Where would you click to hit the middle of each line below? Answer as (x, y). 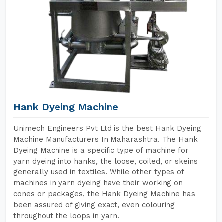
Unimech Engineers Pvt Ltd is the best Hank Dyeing (107, 128)
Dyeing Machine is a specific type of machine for (101, 150)
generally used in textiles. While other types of (99, 172)
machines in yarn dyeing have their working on (98, 183)
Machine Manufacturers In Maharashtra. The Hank (106, 139)
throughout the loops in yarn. (66, 216)
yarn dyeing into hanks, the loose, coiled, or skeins (106, 161)
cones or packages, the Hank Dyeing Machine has (104, 194)
